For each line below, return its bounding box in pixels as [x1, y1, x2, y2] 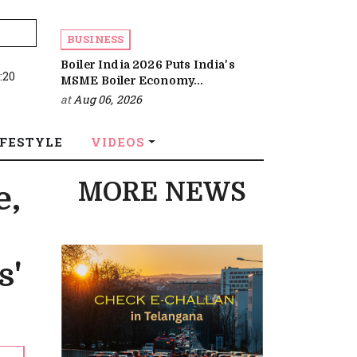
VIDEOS [91, 134, 145, 150]
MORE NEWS [77, 178, 247, 207]
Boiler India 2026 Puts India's [61, 58, 235, 71]
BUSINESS [67, 32, 124, 46]
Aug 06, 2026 [73, 92, 143, 107]
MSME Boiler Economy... [61, 74, 204, 87]
